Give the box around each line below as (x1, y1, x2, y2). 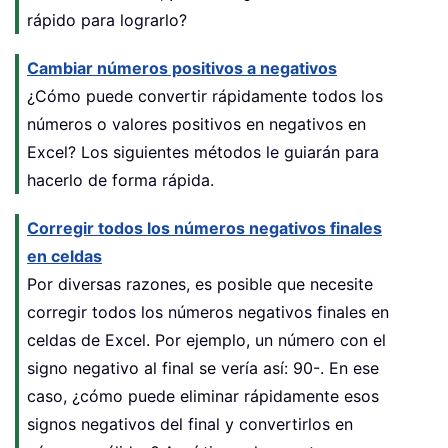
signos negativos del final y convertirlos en (27, 413, 353, 434)
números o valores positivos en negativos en (27, 113, 366, 134)
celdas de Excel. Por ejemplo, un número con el (27, 329, 386, 350)
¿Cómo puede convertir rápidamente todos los (27, 85, 383, 106)
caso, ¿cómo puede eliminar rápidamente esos (27, 385, 379, 406)
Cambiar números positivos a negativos (27, 57, 337, 78)
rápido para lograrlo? (27, 9, 187, 30)
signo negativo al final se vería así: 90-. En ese (27, 357, 379, 378)
